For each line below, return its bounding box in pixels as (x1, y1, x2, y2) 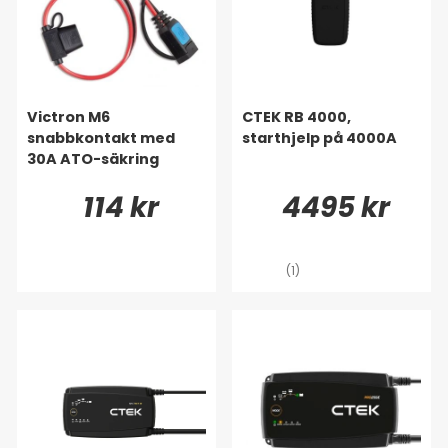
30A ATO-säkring (27, 149, 159, 170)
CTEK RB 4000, (242, 107, 351, 128)
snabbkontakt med (27, 128, 175, 149)
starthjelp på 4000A (242, 128, 397, 149)
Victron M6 (27, 107, 110, 128)
